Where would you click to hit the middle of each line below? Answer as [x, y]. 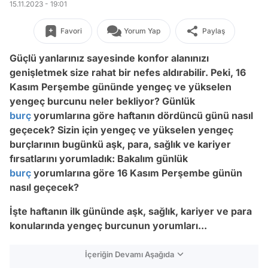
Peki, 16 [228, 72]
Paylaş [213, 31]
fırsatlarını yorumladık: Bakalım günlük [99, 159]
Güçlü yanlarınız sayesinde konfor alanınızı [109, 58]
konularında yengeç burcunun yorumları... [108, 226]
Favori [71, 31]
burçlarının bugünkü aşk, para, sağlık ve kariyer [120, 144]
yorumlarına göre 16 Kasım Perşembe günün [137, 173]
